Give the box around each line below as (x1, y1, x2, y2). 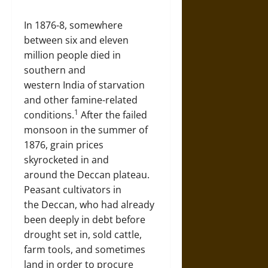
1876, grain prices (24, 138, 103, 151)
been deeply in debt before (24, 213, 145, 226)
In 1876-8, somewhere (24, 19, 123, 32)
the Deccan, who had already (24, 198, 154, 211)
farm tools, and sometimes (24, 243, 145, 256)
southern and (24, 63, 86, 77)
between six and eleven (24, 33, 129, 47)
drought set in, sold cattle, (24, 228, 142, 241)
